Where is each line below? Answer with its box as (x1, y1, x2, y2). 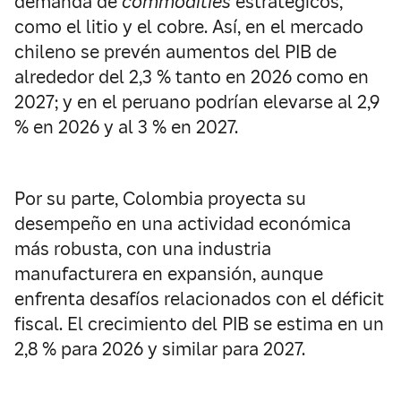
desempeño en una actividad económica (14, 212, 351, 235)
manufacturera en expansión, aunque (14, 262, 323, 286)
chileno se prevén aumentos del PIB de (14, 40, 337, 64)
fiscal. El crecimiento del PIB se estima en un (14, 312, 384, 336)
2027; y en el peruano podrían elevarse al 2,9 (14, 90, 380, 114)
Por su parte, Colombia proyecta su (14, 187, 306, 210)
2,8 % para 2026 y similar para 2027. (14, 337, 305, 361)
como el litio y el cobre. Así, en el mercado (14, 15, 363, 38)
